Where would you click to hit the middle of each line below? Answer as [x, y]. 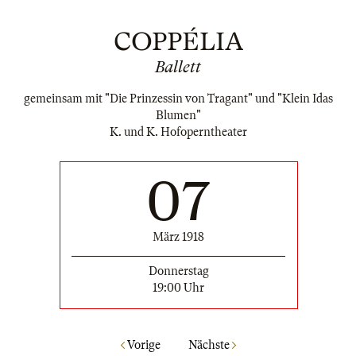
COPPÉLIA [178, 42]
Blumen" [178, 116]
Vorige [142, 344]
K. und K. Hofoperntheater [178, 132]
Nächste [210, 344]
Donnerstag [178, 271]
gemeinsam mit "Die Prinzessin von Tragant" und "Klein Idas [178, 99]
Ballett [178, 67]
